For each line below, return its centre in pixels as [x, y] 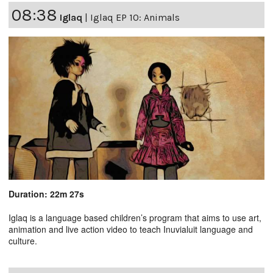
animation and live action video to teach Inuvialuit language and [131, 229]
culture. [23, 240]
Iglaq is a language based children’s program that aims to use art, [135, 217]
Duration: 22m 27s [46, 193]
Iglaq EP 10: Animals [135, 17]
